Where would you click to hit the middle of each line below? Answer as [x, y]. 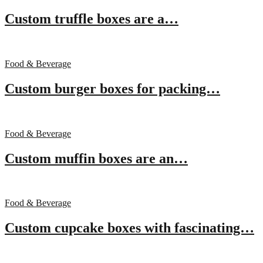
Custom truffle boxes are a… [92, 18]
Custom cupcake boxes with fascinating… [129, 228]
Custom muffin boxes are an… [96, 158]
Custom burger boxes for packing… [112, 88]
